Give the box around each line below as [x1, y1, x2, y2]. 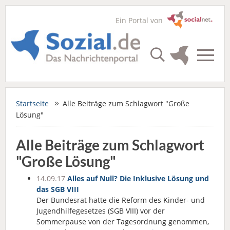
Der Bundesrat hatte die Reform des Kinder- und [36, 195, 205, 205]
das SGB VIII [36, 184, 79, 194]
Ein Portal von [116, 15, 167, 25]
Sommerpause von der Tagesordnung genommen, [36, 217, 209, 226]
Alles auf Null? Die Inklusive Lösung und [67, 174, 209, 183]
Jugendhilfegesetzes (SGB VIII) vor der [36, 206, 165, 216]
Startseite [16, 99, 49, 108]
